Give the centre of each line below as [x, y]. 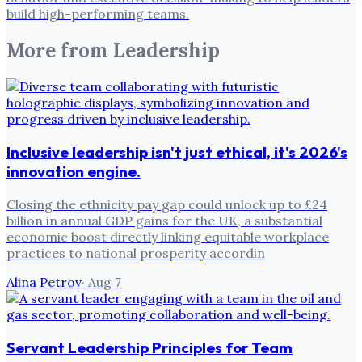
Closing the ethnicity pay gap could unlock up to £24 [167, 204]
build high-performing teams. [98, 13]
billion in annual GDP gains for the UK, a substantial [164, 220]
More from [60, 50]
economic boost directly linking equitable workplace [168, 236]
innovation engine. [74, 172]
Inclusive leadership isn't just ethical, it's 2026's [177, 152]
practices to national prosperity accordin [136, 253]
